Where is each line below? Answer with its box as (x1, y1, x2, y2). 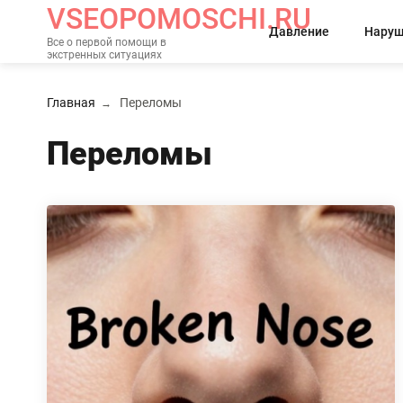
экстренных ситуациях (47, 49, 162, 61)
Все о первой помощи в (47, 36, 166, 49)
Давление (269, 24, 329, 39)
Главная (47, 95, 95, 110)
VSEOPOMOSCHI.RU (47, 2, 311, 36)
